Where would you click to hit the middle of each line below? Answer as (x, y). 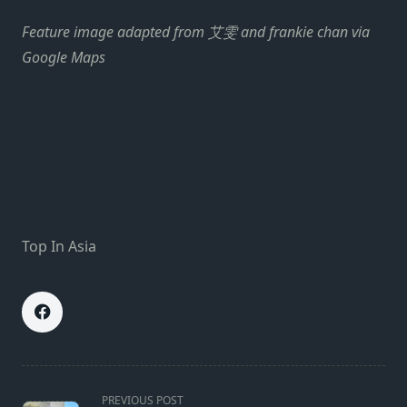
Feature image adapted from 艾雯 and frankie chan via (196, 31)
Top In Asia (59, 246)
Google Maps (64, 57)
